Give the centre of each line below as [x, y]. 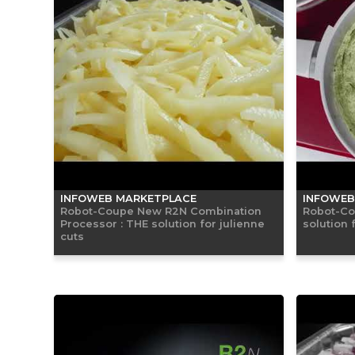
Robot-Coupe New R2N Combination [161, 210]
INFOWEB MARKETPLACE [128, 198]
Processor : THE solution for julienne [162, 223]
